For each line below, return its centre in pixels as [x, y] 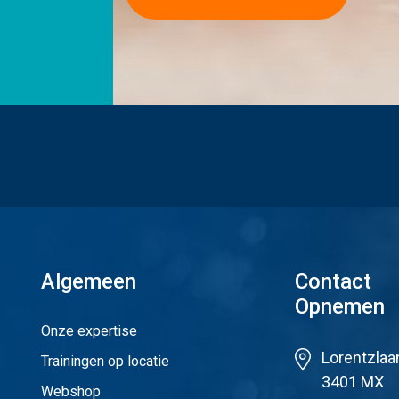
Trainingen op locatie [105, 361]
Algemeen [89, 281]
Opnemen [340, 306]
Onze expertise [89, 330]
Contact [333, 281]
